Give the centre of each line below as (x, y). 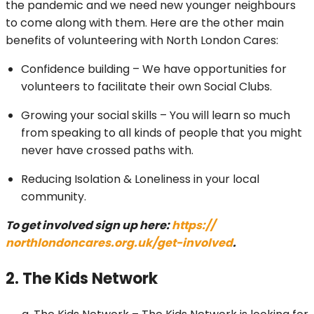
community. (55, 197)
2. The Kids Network (82, 279)
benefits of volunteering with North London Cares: (143, 41)
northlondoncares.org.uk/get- (94, 243)
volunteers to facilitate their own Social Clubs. (148, 87)
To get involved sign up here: (89, 226)
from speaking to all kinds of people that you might (162, 133)
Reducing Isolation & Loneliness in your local (140, 179)
